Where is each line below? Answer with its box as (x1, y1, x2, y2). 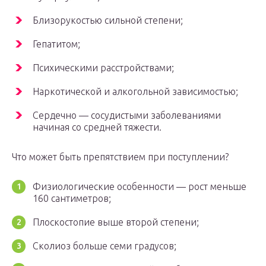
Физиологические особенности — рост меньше (33, 181, 246, 192)
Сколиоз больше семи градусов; (33, 240, 176, 252)
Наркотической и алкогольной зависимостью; (33, 86, 238, 97)
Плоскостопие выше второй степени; (33, 217, 199, 228)
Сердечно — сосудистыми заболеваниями (33, 110, 221, 121)
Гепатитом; (33, 39, 80, 50)
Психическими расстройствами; (33, 62, 174, 74)
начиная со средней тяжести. (33, 122, 161, 133)
